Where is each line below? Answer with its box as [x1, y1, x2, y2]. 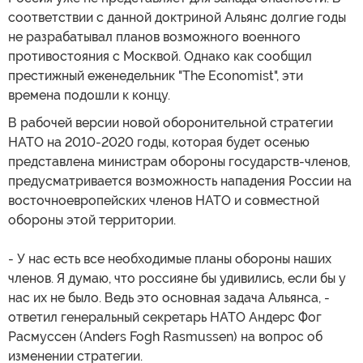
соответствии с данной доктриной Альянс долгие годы [8, 10, 346, 26]
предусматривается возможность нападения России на [8, 173, 352, 190]
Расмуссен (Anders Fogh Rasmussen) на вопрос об [8, 329, 322, 345]
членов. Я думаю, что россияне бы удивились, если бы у [8, 271, 346, 287]
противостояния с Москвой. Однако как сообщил [8, 49, 312, 65]
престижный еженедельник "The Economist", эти [8, 68, 303, 84]
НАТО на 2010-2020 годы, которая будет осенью [8, 135, 310, 151]
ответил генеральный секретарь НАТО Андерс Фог [8, 310, 322, 326]
